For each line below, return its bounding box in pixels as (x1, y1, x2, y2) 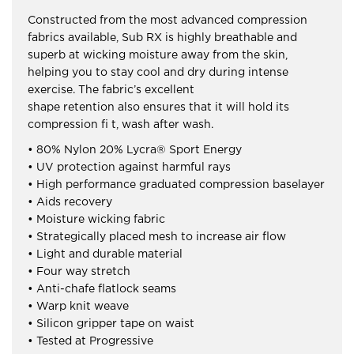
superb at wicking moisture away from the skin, (28, 51, 288, 61)
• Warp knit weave (28, 302, 129, 312)
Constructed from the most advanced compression (28, 16, 307, 26)
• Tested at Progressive (28, 337, 153, 347)
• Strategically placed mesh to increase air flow (28, 232, 286, 243)
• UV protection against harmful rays (28, 163, 231, 173)
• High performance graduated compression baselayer (28, 180, 325, 190)
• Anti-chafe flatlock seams (28, 284, 176, 295)
